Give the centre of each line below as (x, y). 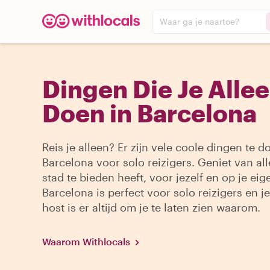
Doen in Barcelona (149, 113)
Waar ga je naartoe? (199, 21)
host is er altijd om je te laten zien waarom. (151, 207)
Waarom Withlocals (86, 241)
